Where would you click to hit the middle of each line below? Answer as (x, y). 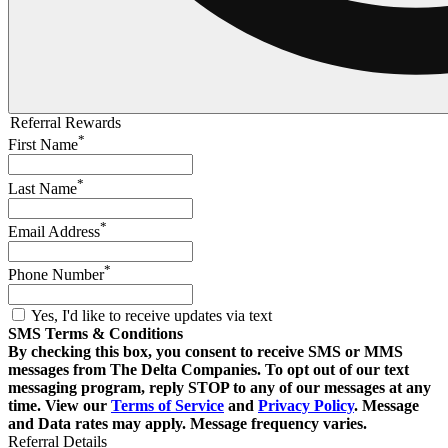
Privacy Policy (306, 406)
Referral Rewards (65, 122)
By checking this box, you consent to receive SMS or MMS (205, 352)
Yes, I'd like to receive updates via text (151, 316)
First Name (43, 145)
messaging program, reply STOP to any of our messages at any (219, 388)
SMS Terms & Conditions (95, 334)
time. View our (59, 406)
